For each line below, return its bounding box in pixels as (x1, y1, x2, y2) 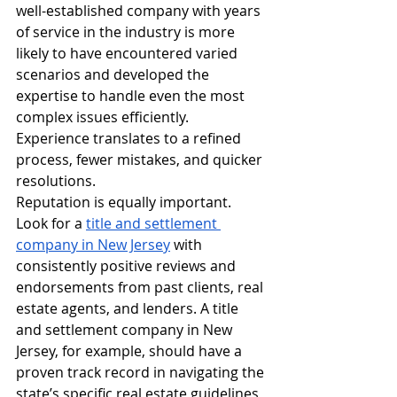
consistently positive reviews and (16, 256, 239, 276)
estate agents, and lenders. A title (16, 299, 242, 319)
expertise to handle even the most (16, 86, 248, 106)
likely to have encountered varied (16, 43, 241, 64)
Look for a (16, 214, 86, 234)
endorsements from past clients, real (16, 277, 267, 298)
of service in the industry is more (16, 22, 238, 43)
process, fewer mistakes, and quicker (16, 150, 266, 170)
